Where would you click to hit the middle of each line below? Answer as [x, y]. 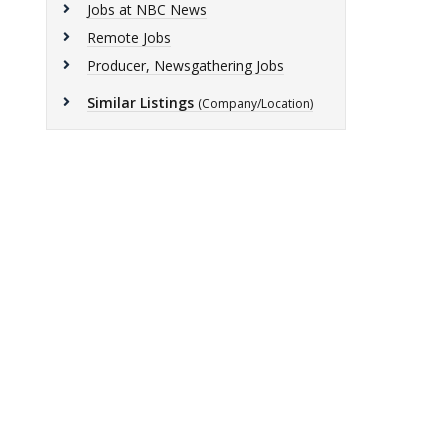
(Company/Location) [255, 103]
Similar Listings [140, 102]
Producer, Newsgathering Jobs [185, 65]
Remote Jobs [129, 37]
